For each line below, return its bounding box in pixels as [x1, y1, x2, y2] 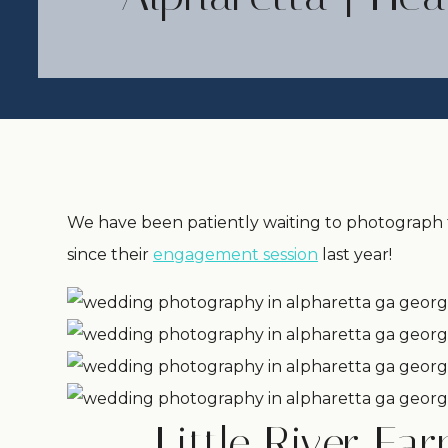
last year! [318, 245, 392, 264]
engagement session [153, 245, 318, 264]
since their [67, 245, 153, 264]
